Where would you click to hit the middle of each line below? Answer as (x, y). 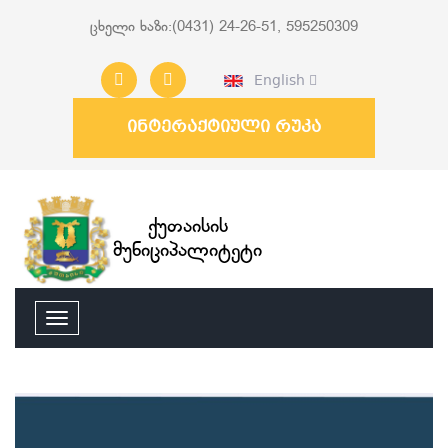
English (276, 80)
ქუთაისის (187, 227)
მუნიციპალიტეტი (187, 251)
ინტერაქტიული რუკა (224, 127)
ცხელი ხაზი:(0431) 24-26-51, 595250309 (224, 28)
